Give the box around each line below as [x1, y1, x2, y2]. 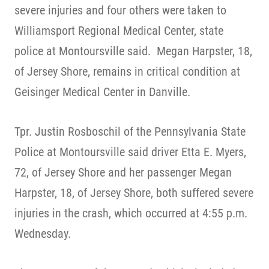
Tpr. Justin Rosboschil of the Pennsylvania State [14, 124, 246, 139]
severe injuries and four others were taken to [14, 3, 226, 17]
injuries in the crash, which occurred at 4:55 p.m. [14, 206, 247, 220]
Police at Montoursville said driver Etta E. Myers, [14, 145, 246, 159]
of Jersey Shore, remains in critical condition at [14, 64, 240, 79]
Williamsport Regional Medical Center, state [14, 23, 223, 38]
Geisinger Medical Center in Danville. [14, 85, 190, 99]
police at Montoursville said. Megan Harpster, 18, [14, 44, 252, 58]
